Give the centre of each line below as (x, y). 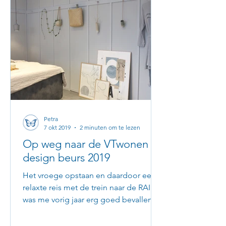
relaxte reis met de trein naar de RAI (87, 187)
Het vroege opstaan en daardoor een (89, 175)
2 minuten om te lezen (110, 127)
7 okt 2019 (57, 127)
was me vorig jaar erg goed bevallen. (89, 200)
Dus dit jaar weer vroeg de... (73, 212)
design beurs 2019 (66, 158)
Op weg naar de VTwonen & (91, 144)
